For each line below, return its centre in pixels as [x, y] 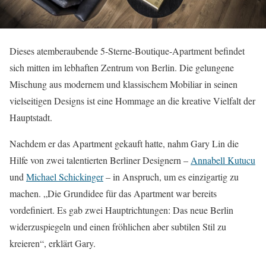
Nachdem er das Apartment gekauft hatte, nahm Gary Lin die [124, 143]
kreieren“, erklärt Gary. [53, 243]
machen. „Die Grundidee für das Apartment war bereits [113, 193]
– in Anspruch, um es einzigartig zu [171, 176]
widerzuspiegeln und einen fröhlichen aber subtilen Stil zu [118, 226]
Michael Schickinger [65, 176]
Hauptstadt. [31, 117]
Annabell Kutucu [223, 160]
